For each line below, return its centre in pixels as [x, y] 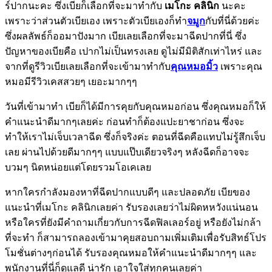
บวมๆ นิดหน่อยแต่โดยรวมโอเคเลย [78, 168]
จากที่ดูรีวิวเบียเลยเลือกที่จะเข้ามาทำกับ [88, 67]
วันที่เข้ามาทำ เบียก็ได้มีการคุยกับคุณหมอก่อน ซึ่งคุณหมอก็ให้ [135, 107]
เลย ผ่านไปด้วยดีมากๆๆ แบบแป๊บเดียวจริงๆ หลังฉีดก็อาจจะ [127, 152]
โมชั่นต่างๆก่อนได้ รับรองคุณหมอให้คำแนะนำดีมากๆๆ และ [131, 253]
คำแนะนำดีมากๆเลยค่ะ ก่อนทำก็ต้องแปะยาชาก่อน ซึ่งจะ [125, 122]
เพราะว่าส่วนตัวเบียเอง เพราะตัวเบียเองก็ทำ [96, 21]
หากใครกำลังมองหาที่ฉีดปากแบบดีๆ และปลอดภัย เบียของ [127, 192]
